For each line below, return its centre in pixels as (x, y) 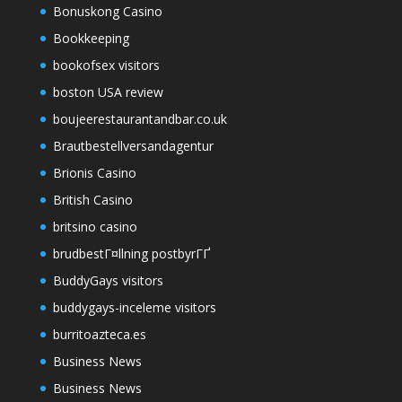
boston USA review (108, 92)
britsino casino (95, 227)
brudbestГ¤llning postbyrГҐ (131, 254)
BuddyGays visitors (108, 281)
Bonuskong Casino (107, 12)
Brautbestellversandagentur (133, 146)
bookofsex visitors (106, 66)
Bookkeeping (91, 39)
